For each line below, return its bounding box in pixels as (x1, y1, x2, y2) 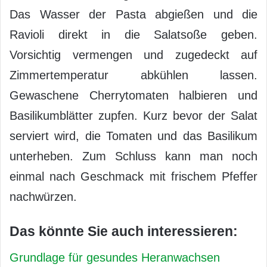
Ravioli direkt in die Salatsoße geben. (10, 27, 257, 41)
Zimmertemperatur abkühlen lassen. (10, 68, 257, 82)
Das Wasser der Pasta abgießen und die (10, 7, 257, 21)
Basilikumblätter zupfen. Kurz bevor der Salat (10, 108, 257, 122)
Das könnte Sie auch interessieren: (10, 223, 238, 239)
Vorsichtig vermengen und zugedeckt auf (10, 48, 257, 61)
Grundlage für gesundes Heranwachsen (10, 251, 220, 265)
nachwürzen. (10, 190, 77, 203)
